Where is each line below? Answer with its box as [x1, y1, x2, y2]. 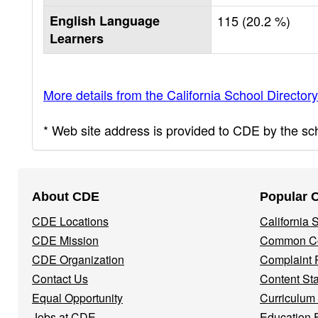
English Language [50, 11, 160, 30]
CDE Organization [32, 251, 124, 268]
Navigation [21, 196, 106, 218]
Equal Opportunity [32, 289, 123, 306]
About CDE [32, 189, 99, 204]
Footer [21, 174, 73, 196]
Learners [50, 28, 104, 48]
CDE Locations [32, 212, 109, 229]
